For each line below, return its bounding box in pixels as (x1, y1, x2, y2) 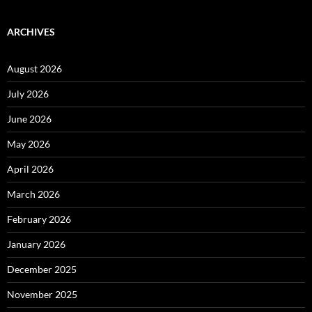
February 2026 (7, 213, 71, 226)
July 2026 (7, 88, 49, 100)
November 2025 (7, 288, 77, 301)
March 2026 (7, 188, 60, 201)
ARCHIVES (7, 26, 55, 38)
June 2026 (7, 113, 52, 125)
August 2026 (7, 63, 62, 75)
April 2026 (7, 163, 54, 175)
